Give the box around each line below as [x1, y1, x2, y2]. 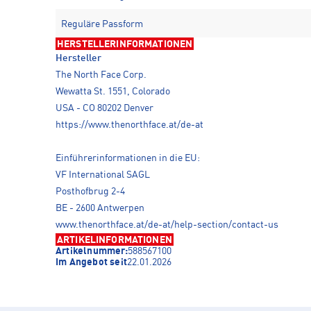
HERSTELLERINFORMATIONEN [57, 40, 193, 50]
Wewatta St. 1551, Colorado [56, 87, 170, 97]
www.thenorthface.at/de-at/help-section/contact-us [56, 220, 278, 230]
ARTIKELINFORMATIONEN [57, 235, 172, 246]
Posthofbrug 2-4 [56, 187, 125, 197]
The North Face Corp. [56, 70, 146, 81]
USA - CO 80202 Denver [56, 103, 153, 114]
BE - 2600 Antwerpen [56, 203, 144, 214]
